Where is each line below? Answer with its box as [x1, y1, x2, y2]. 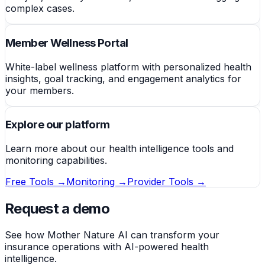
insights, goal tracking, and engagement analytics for [5, 72, 241, 85]
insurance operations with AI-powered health [5, 240, 209, 253]
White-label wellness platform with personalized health [5, 60, 251, 73]
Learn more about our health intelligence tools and [5, 143, 234, 155]
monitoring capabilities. [5, 154, 107, 167]
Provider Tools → [127, 176, 206, 188]
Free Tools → [5, 176, 66, 188]
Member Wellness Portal [5, 35, 128, 50]
